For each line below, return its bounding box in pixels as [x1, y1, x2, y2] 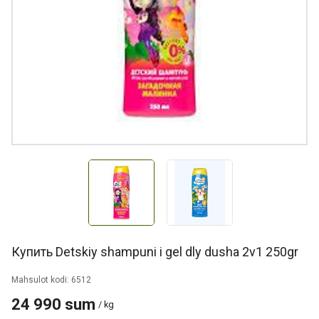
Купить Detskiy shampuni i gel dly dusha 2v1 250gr [11, 244, 298, 259]
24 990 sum [11, 296, 95, 313]
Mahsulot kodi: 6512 [11, 275, 91, 285]
